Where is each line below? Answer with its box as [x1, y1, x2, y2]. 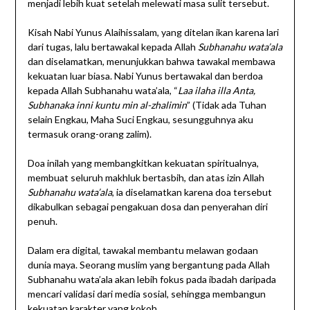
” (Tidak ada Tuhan [186, 99, 266, 111]
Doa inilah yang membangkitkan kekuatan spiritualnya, [27, 157, 259, 170]
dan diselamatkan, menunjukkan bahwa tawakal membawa [27, 55, 275, 68]
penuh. [27, 215, 57, 228]
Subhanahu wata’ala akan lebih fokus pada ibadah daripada [27, 273, 276, 286]
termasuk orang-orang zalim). [27, 128, 152, 140]
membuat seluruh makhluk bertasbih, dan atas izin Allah [27, 172, 264, 184]
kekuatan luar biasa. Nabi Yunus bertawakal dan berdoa [27, 70, 263, 82]
